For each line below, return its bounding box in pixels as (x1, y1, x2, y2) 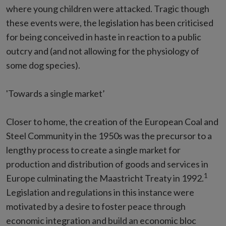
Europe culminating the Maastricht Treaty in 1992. (6, 173, 204, 184)
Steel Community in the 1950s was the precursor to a (6, 130, 212, 141)
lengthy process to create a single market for (6, 144, 181, 155)
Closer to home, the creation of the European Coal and (6, 116, 218, 127)
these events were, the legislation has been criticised (6, 17, 213, 28)
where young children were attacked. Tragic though (6, 3, 209, 14)
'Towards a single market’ (6, 88, 105, 99)
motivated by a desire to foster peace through (6, 201, 186, 212)
